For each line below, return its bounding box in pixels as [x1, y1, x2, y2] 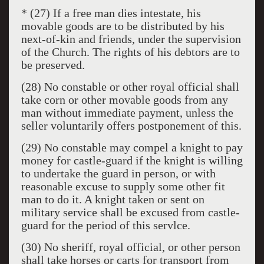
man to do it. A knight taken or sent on [21, 193, 204, 206]
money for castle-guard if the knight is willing [21, 154, 243, 167]
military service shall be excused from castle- [21, 206, 240, 219]
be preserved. [21, 58, 85, 71]
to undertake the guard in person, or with [21, 167, 216, 180]
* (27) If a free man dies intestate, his [21, 6, 201, 19]
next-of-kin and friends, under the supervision [21, 32, 241, 45]
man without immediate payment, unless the [21, 106, 233, 119]
